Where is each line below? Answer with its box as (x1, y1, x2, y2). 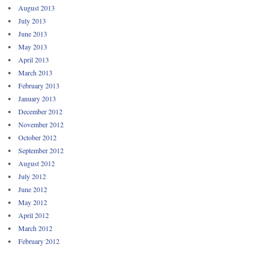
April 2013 (18, 54, 49, 64)
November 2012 (18, 119, 64, 129)
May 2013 (18, 41, 47, 51)
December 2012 (18, 106, 62, 116)
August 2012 (18, 158, 55, 168)
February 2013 (18, 80, 60, 90)
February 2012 (18, 236, 60, 246)
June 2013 (18, 28, 47, 38)
